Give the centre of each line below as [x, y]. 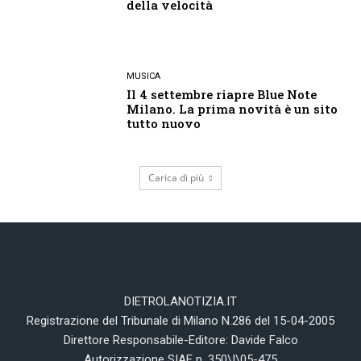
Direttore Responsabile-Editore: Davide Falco [180, 340]
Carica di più [176, 178]
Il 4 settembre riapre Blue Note [222, 94]
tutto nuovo [164, 123]
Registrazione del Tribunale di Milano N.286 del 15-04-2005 [180, 321]
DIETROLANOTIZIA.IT [180, 302]
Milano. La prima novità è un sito [232, 108]
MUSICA [144, 76]
